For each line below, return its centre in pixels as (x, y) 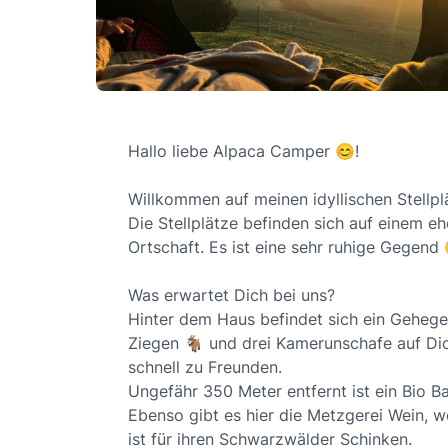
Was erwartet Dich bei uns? (231, 294)
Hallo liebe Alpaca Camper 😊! (243, 150)
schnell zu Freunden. (205, 366)
